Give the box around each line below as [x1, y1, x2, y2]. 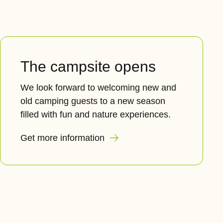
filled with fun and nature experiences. [20, 110, 171, 119]
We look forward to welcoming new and [20, 83, 176, 93]
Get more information [20, 133, 107, 143]
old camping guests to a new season [20, 96, 165, 106]
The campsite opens [20, 58, 156, 75]
